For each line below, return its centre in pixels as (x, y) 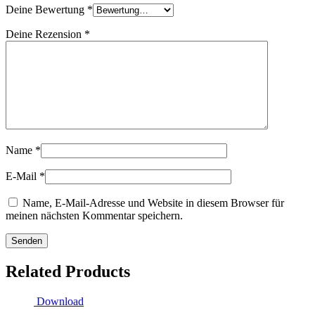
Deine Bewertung (46, 9)
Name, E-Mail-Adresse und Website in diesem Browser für (153, 202)
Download (60, 301)
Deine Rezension (45, 34)
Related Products (68, 271)
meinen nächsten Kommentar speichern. (94, 215)
